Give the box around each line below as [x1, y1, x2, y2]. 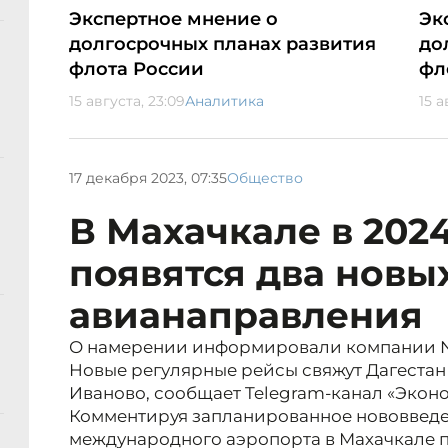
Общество [227, 168, 303, 187]
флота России [69, 58, 204, 81]
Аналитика [185, 92, 264, 111]
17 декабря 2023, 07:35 [69, 168, 227, 187]
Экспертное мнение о [69, 8, 278, 31]
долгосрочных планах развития [69, 33, 376, 56]
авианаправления [69, 293, 423, 338]
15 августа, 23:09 [69, 92, 185, 111]
